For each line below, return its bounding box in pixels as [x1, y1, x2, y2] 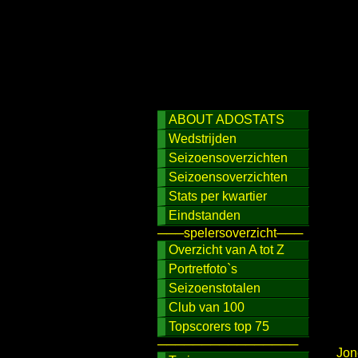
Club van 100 [169, 300, 245, 314]
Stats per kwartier [169, 189, 267, 203]
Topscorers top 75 [169, 320, 269, 333]
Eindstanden [169, 209, 241, 222]
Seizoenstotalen [169, 281, 261, 295]
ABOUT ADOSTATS [169, 113, 284, 126]
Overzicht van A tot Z [169, 243, 284, 257]
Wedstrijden [169, 132, 237, 145]
